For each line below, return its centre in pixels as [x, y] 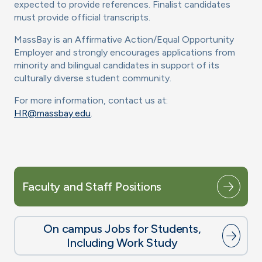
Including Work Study [122, 243]
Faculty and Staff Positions [92, 187]
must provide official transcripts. [82, 18]
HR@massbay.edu [52, 113]
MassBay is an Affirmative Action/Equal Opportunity [124, 40]
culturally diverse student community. [93, 78]
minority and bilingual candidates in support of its [117, 65]
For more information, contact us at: [91, 101]
